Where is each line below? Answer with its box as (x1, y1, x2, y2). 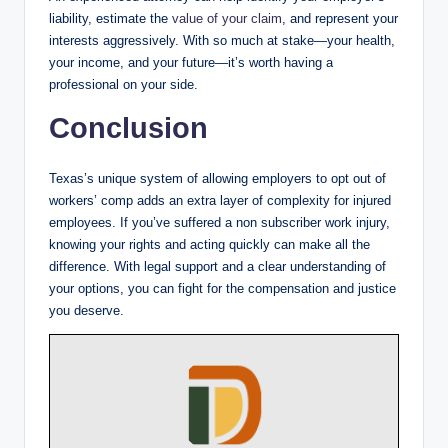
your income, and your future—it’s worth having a (49, 54, 333, 70)
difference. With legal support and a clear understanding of (49, 258, 386, 274)
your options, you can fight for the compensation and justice (49, 280, 396, 296)
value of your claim (172, 10, 282, 26)
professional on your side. (49, 76, 198, 92)
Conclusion (49, 111, 208, 144)
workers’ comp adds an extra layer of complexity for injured (49, 192, 391, 208)
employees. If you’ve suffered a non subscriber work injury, (49, 214, 390, 230)
